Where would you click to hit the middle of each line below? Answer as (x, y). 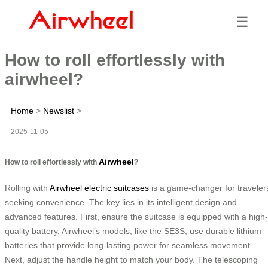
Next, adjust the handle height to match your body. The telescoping (131, 259)
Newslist (59, 110)
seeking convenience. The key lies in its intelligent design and (121, 202)
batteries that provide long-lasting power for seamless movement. (129, 245)
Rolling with (27, 188)
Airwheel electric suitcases (99, 188)
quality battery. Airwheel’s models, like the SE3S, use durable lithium (133, 231)
